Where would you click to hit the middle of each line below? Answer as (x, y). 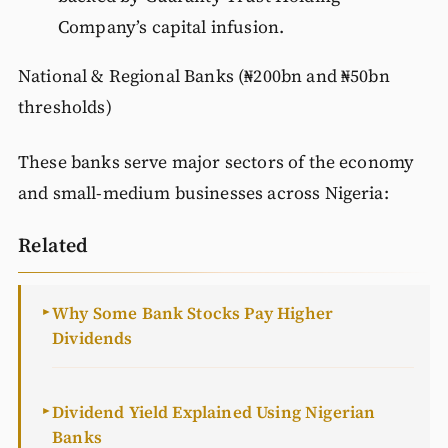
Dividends (92, 339)
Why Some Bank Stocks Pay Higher (193, 314)
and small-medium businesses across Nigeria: (203, 193)
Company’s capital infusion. (171, 27)
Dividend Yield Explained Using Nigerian (214, 413)
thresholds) (64, 107)
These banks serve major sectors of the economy (216, 162)
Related (53, 245)
